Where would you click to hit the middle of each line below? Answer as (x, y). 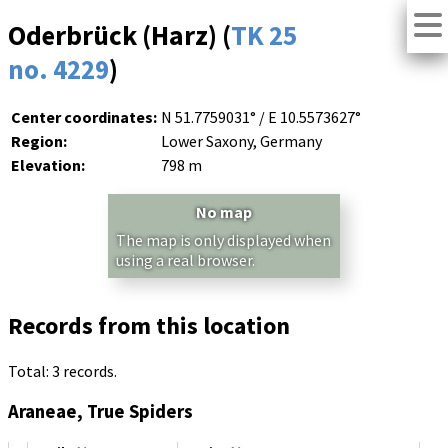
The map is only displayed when (223, 240)
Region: (39, 141)
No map (224, 212)
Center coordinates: (84, 117)
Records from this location (149, 326)
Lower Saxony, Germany (241, 141)
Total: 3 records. (62, 371)
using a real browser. (185, 260)
